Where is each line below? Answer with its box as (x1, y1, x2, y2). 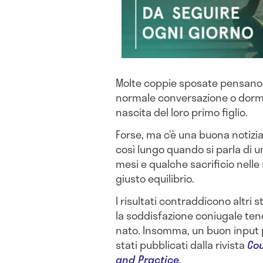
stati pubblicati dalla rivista (116, 236, 247, 253)
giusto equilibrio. (116, 170, 194, 187)
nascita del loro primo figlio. (116, 104, 248, 121)
